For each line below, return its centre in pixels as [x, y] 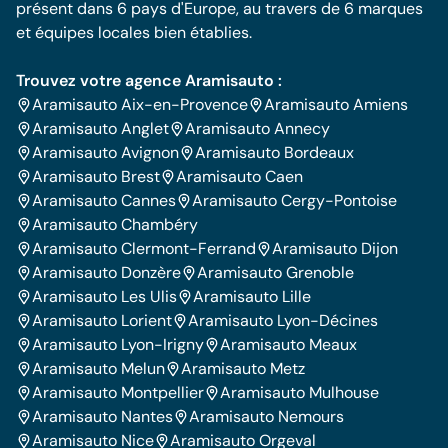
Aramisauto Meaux [288, 344]
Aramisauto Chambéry [115, 224]
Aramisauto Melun [98, 368]
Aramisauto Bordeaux [274, 152]
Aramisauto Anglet [100, 128]
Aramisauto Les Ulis [104, 296]
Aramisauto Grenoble [275, 272]
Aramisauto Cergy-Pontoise [294, 200]
